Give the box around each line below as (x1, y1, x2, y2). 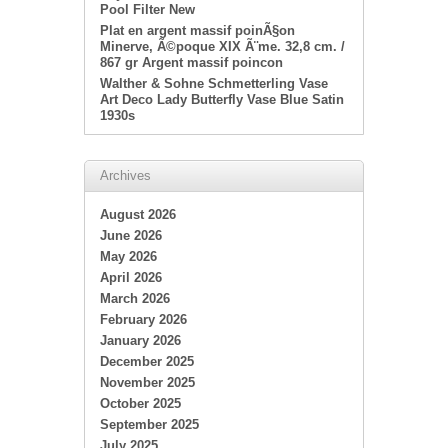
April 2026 (100, 270, 162, 285)
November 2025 (100, 375, 195, 390)
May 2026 (100, 249, 157, 264)
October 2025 (100, 396, 181, 411)
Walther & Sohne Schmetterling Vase (100, 76, 328, 91)
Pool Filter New (100, 2, 195, 17)
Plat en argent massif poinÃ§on (100, 23, 295, 38)
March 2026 (100, 291, 170, 306)
